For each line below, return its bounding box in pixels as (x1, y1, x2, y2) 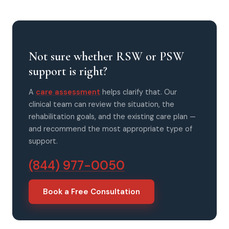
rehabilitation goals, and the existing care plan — (29, 112, 196, 122)
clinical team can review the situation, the (29, 100, 174, 109)
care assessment (36, 87, 100, 97)
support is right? (29, 63, 107, 79)
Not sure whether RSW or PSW (29, 49, 184, 64)
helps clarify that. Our (102, 87, 177, 97)
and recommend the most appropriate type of (29, 124, 192, 134)
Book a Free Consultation (43, 187, 140, 197)
